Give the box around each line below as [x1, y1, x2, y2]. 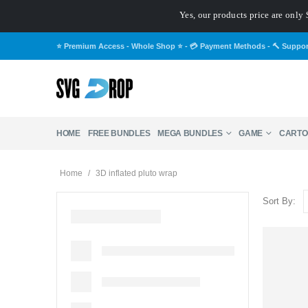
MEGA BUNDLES [157, 129, 223, 139]
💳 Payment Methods [190, 41, 265, 50]
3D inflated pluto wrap [96, 168, 177, 179]
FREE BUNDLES [87, 129, 151, 139]
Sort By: [263, 196, 296, 207]
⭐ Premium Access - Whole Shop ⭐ [56, 41, 183, 50]
